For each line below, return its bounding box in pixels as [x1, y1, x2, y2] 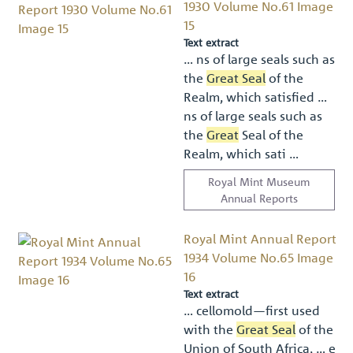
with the [184, 321, 237, 337]
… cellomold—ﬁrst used [184, 302, 321, 318]
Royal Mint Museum [208, 173, 310, 188]
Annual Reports [220, 190, 298, 205]
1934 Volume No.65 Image [184, 249, 334, 266]
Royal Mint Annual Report [184, 230, 337, 247]
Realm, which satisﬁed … [183, 88, 327, 105]
